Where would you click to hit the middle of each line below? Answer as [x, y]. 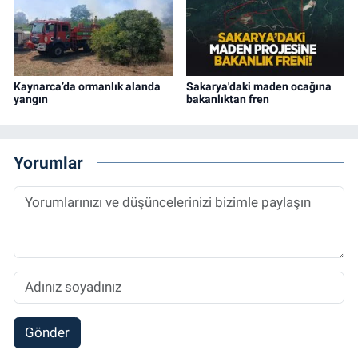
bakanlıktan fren [227, 99]
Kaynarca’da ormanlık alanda [87, 86]
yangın [31, 99]
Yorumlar [48, 163]
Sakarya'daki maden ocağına [259, 86]
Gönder [47, 333]
